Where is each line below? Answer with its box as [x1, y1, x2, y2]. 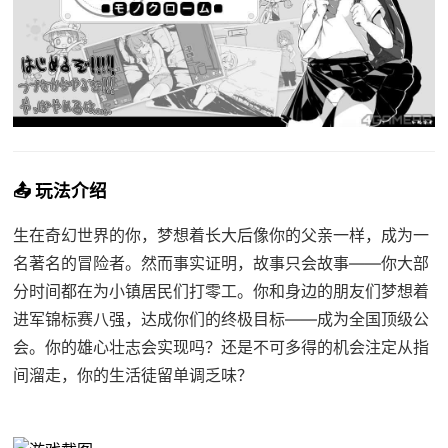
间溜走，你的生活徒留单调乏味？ [12, 364, 253, 385]
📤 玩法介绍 [12, 179, 107, 201]
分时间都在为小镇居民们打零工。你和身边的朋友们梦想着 [12, 280, 429, 301]
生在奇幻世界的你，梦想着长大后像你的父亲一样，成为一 [12, 224, 429, 245]
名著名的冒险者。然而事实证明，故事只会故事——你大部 [12, 252, 429, 273]
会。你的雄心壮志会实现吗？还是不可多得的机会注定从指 [12, 336, 429, 357]
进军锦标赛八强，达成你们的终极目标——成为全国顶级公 [12, 308, 429, 329]
